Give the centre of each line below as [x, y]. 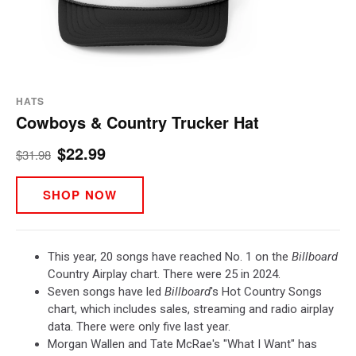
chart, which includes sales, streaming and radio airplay [191, 309]
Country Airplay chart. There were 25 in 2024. [164, 274]
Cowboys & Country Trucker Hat [137, 122]
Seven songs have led [106, 291]
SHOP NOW [80, 195]
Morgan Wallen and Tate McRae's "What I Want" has [182, 344]
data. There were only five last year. [139, 326]
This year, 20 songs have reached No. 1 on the [170, 256]
